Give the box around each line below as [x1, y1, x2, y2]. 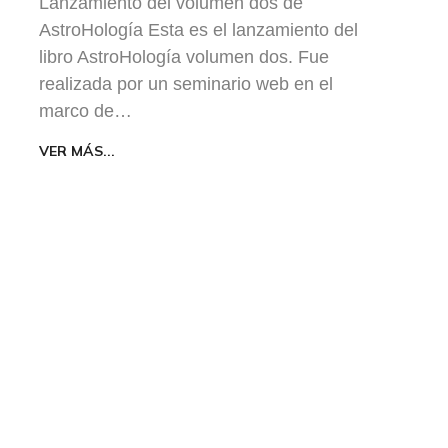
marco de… [39, 100, 132, 121]
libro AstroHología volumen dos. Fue [39, 46, 329, 67]
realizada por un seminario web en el [39, 73, 333, 94]
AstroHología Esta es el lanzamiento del [39, 19, 358, 40]
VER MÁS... [39, 141, 115, 160]
